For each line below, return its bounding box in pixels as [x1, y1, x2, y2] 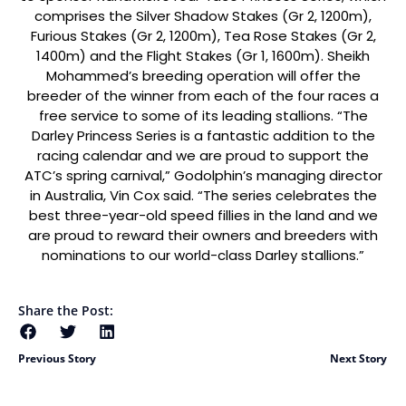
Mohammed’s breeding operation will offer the [45, 66, 361, 85]
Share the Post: [18, 301, 113, 319]
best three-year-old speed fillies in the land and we [28, 206, 378, 225]
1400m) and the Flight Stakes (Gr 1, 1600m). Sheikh [36, 46, 370, 65]
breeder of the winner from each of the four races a [27, 86, 379, 105]
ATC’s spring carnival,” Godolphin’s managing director [24, 166, 382, 185]
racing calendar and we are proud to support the [37, 146, 369, 165]
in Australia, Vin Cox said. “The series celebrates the [29, 186, 377, 205]
